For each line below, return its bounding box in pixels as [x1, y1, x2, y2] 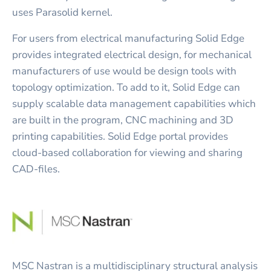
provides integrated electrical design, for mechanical [12, 48, 252, 62]
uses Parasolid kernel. [12, 5, 113, 20]
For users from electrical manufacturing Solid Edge [12, 31, 244, 46]
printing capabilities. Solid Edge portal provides [12, 129, 228, 144]
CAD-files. [12, 162, 60, 177]
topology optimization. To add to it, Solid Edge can [12, 80, 240, 95]
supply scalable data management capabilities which [12, 97, 256, 111]
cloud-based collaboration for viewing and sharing [12, 146, 243, 160]
